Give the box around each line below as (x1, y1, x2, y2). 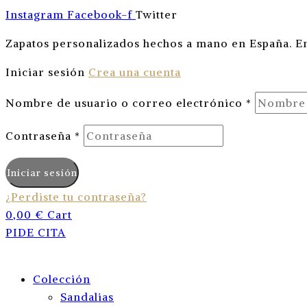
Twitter (136, 8, 177, 21)
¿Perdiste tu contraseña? (5, 190, 147, 204)
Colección (33, 272, 90, 286)
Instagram (5, 8, 64, 21)
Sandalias (60, 290, 114, 304)
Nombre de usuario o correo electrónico (5, 96, 246, 110)
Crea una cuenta (88, 65, 181, 79)
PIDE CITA (5, 225, 66, 239)
